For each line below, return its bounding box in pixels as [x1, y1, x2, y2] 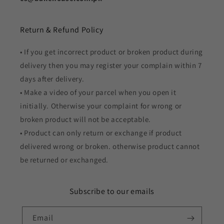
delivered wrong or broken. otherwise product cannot [20, 141, 200, 151]
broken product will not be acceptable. [20, 114, 151, 124]
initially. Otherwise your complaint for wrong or [20, 101, 182, 110]
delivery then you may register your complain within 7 [20, 60, 202, 70]
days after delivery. [20, 74, 84, 83]
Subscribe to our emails [69, 186, 154, 196]
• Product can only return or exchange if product [20, 128, 182, 137]
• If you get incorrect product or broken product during [20, 47, 203, 56]
